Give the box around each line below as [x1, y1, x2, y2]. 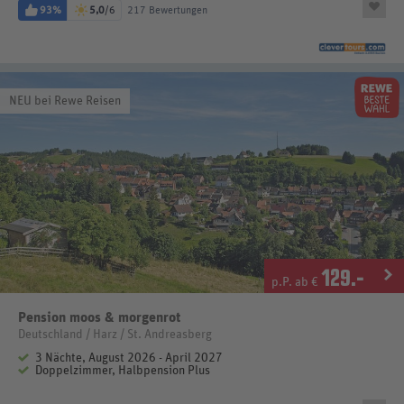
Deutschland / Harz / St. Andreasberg [18, 327, 212, 341]
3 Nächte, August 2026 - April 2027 [35, 351, 223, 364]
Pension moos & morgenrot [18, 309, 180, 325]
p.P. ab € [271, 275, 321, 289]
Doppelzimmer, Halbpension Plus [35, 363, 210, 377]
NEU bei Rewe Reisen [9, 95, 121, 108]
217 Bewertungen [127, 5, 207, 16]
